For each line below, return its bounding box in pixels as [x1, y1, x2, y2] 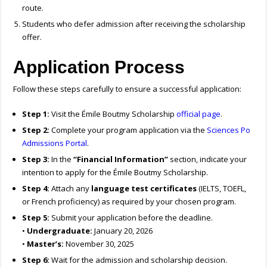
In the [49, 154, 74, 165]
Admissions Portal [22, 138, 88, 149]
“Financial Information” [73, 154, 169, 165]
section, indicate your [168, 154, 247, 165]
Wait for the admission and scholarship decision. [49, 254, 228, 266]
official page [176, 108, 221, 120]
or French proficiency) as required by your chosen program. [22, 196, 237, 207]
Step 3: [22, 154, 50, 165]
